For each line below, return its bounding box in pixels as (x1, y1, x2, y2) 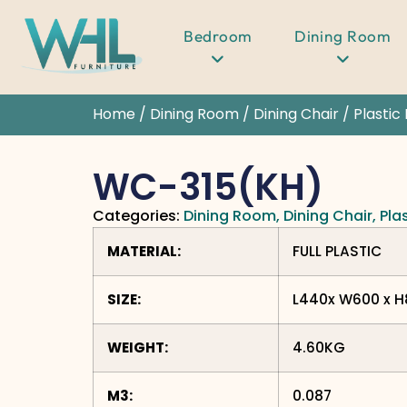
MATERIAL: (107, 242, 181, 262)
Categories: (93, 205, 180, 227)
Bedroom (184, 26, 253, 45)
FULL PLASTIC (293, 242, 382, 262)
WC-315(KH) (93, 162, 323, 213)
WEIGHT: (107, 338, 168, 358)
